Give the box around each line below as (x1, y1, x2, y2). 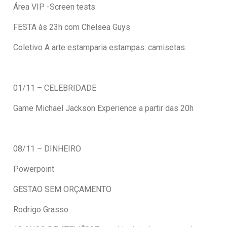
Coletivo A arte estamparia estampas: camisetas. (13, 43, 187, 53)
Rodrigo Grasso (13, 205, 69, 215)
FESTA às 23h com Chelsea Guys (13, 22, 131, 32)
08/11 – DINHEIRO (13, 144, 82, 154)
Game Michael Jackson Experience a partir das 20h (13, 103, 194, 113)
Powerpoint (13, 164, 55, 174)
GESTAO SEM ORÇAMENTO (13, 184, 112, 195)
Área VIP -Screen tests (13, 2, 96, 12)
